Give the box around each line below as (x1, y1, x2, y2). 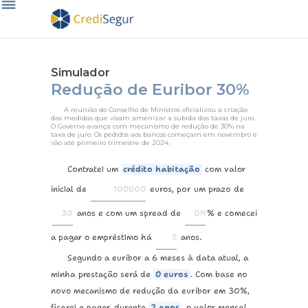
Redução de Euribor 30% (51, 80, 250, 99)
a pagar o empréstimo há (51, 232, 152, 243)
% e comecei (207, 208, 257, 219)
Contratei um (67, 164, 121, 175)
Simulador (51, 65, 110, 79)
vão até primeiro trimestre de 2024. (51, 139, 170, 146)
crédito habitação (123, 164, 200, 175)
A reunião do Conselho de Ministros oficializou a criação (64, 106, 248, 113)
